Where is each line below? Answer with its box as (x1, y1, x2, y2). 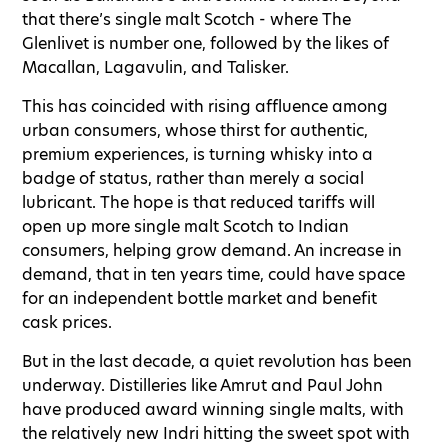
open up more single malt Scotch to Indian (22, 214, 349, 238)
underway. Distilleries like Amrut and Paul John (22, 373, 383, 397)
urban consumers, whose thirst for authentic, (22, 118, 368, 142)
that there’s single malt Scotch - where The (22, 7, 351, 31)
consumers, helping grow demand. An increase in (22, 238, 402, 262)
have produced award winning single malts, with (22, 397, 404, 421)
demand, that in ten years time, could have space (22, 262, 405, 286)
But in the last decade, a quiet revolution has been (22, 349, 412, 373)
